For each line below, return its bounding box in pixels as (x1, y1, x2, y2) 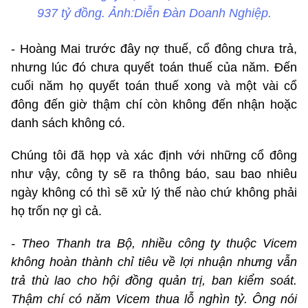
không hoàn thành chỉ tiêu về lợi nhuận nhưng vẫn (11, 254, 297, 269)
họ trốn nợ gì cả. (11, 203, 102, 218)
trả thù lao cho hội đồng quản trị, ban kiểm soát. (11, 273, 297, 287)
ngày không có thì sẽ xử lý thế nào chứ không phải (11, 185, 297, 199)
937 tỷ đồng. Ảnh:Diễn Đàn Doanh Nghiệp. (36, 5, 272, 20)
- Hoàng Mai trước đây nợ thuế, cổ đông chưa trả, (11, 41, 297, 56)
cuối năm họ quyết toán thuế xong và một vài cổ (11, 78, 297, 93)
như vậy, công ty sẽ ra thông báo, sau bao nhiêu (11, 166, 297, 181)
